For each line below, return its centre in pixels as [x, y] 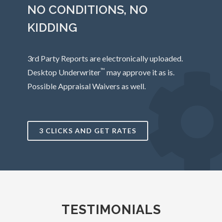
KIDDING [52, 28]
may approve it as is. [140, 72]
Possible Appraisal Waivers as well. [86, 86]
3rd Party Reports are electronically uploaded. [105, 58]
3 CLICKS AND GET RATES [88, 131]
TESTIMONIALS [111, 210]
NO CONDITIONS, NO [87, 10]
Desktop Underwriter [64, 72]
